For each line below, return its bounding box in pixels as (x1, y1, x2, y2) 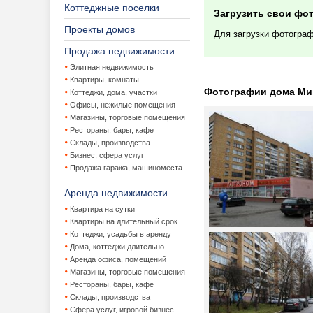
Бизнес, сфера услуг (70, 151, 144, 159)
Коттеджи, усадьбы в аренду (70, 230, 171, 238)
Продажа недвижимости (64, 45, 175, 57)
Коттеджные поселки (64, 2, 159, 13)
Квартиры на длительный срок (70, 217, 177, 226)
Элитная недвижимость (70, 63, 154, 71)
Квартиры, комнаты (70, 75, 139, 84)
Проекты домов (64, 24, 135, 35)
